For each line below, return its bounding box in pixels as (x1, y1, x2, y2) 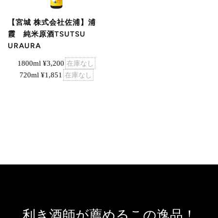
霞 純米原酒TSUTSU (8, 30, 93, 39)
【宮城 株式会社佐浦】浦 (8, 18, 96, 27)
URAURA (8, 41, 41, 51)
